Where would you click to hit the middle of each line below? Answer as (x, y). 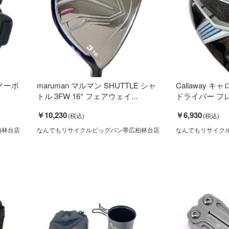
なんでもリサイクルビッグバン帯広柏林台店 (98, 129)
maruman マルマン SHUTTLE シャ (96, 85)
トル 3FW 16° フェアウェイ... (87, 96)
